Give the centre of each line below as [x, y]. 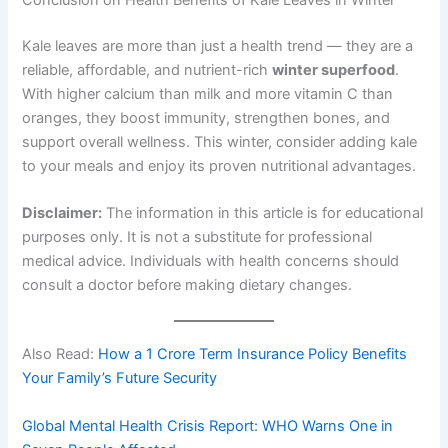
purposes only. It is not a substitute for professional [197, 236]
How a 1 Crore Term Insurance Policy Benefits [253, 354]
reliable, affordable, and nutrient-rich [147, 69]
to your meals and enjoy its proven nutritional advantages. [219, 165]
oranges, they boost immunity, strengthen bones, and [206, 117]
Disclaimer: [62, 212]
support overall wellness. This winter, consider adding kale [220, 141]
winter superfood [334, 69]
